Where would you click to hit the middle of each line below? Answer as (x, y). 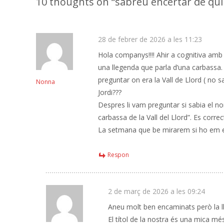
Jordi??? (110, 92)
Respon (118, 155)
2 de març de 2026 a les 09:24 (156, 191)
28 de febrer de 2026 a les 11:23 (150, 39)
